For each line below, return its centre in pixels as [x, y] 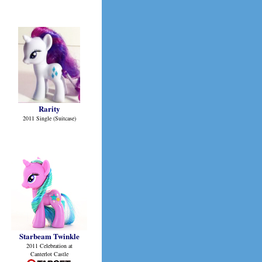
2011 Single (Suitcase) [49, 118]
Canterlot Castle [49, 254]
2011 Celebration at [49, 246]
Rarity [49, 108]
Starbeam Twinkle [49, 236]
